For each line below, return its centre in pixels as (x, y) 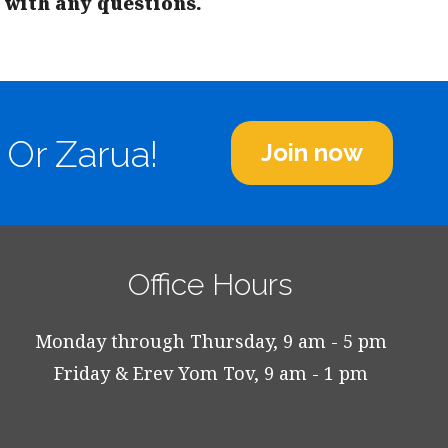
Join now (311, 152)
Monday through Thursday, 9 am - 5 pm (210, 341)
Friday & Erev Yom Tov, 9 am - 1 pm (210, 373)
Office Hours (211, 284)
